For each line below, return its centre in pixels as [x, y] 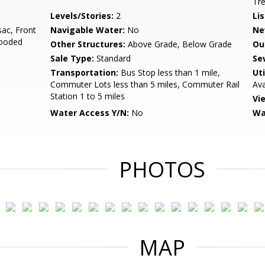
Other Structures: [88, 44]
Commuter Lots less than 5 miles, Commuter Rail [145, 84]
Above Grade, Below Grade [179, 44]
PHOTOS [162, 169]
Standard [113, 58]
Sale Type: [72, 58]
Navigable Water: [88, 30]
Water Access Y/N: [90, 113]
